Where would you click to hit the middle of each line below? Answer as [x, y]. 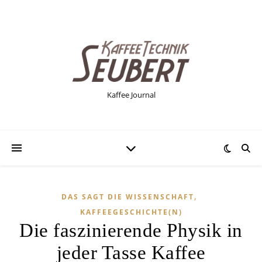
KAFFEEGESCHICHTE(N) [131, 212]
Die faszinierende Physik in [131, 230]
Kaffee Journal [131, 94]
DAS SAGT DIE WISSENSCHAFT [127, 197]
